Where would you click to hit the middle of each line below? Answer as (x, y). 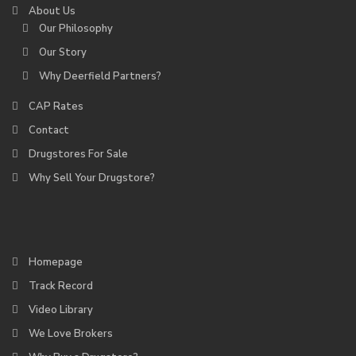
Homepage (56, 262)
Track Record (61, 286)
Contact (49, 130)
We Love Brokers (71, 334)
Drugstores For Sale (78, 154)
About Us (52, 11)
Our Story (63, 52)
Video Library (61, 310)
